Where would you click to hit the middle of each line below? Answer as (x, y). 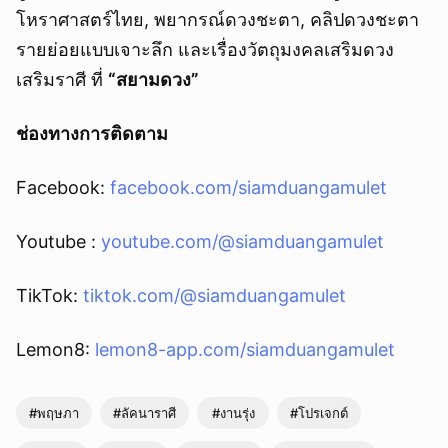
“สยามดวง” (153, 79)
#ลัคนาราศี (144, 413)
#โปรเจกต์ (319, 413)
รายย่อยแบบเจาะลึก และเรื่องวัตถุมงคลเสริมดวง (205, 49)
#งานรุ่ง (233, 413)
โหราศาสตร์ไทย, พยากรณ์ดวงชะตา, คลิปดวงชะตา (217, 19)
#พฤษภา (54, 413)
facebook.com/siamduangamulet (248, 187)
